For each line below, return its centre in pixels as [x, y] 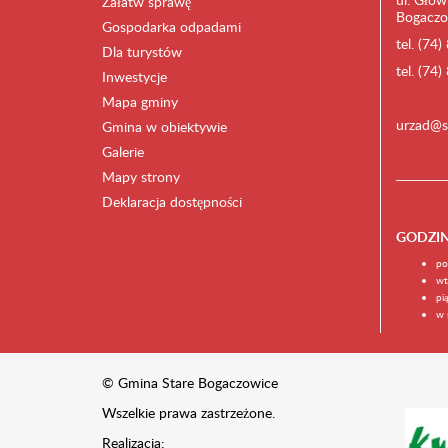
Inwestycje [134, 76]
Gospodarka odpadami [171, 26]
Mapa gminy [140, 101]
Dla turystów [142, 51]
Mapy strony [141, 176]
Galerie [123, 151]
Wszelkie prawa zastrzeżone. [188, 412]
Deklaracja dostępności [172, 201]
